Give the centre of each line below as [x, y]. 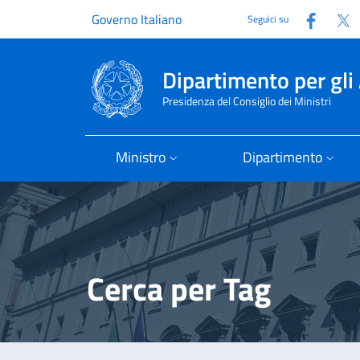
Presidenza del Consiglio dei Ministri [247, 101]
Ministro [141, 157]
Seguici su [268, 19]
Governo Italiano [137, 19]
